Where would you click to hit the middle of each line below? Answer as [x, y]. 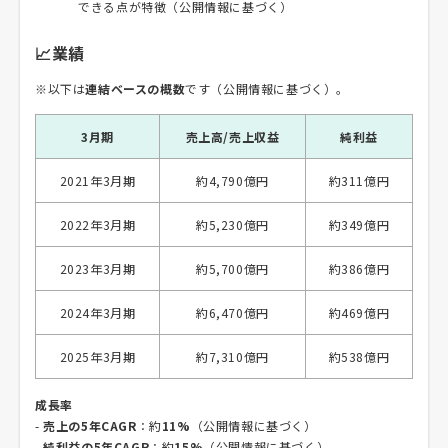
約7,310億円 [232, 356]
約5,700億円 [232, 268]
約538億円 [359, 356]
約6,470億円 [232, 312]
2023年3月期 [97, 268]
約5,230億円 [232, 224]
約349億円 [359, 224]
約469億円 [359, 312]
